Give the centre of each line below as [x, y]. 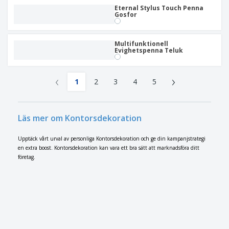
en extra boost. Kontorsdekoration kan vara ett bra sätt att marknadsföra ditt [109, 148]
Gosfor [126, 15]
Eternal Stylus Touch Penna [159, 8]
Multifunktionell [141, 44]
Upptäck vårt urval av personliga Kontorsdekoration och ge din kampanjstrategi [112, 139]
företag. [27, 157]
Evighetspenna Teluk [149, 50]
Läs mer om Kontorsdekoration [80, 118]
